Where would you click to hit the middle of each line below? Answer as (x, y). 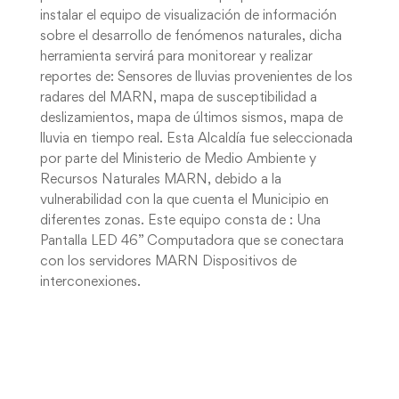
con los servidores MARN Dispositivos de (168, 262)
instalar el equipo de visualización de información (188, 16)
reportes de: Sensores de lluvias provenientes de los (196, 77)
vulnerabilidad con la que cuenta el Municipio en (184, 200)
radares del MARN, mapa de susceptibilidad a (178, 98)
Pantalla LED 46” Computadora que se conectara (191, 241)
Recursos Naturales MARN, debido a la (160, 180)
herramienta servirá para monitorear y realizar (176, 57)
